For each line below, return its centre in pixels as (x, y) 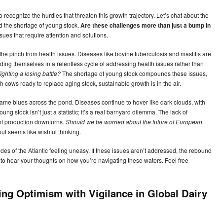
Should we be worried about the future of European (134, 122)
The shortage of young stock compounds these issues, (134, 74)
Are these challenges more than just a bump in (146, 25)
